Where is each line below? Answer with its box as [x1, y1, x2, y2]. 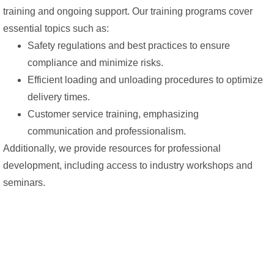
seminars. [3, 177, 45, 188]
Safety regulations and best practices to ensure [28, 40, 230, 51]
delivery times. [28, 91, 90, 102]
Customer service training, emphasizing [28, 108, 199, 119]
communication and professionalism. [28, 125, 186, 136]
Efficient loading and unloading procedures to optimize [28, 74, 263, 85]
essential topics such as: [3, 23, 109, 34]
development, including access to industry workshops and [3, 160, 253, 171]
